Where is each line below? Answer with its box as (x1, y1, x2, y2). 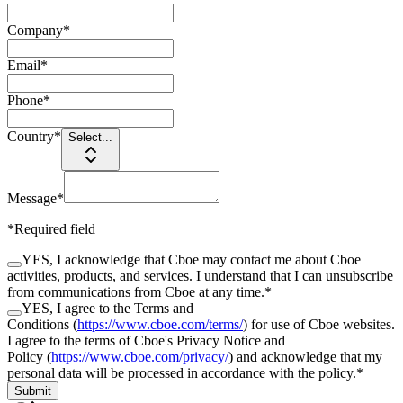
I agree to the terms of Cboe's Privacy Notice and (7, 332, 285, 348)
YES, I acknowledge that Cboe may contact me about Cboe (22, 251, 361, 267)
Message (7, 190, 57, 206)
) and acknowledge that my (228, 348, 382, 364)
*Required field (7, 220, 95, 237)
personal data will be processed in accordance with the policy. (7, 364, 356, 381)
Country (7, 128, 54, 144)
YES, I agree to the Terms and (22, 300, 193, 316)
